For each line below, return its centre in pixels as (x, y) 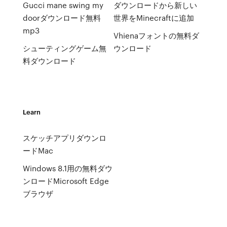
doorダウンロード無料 (62, 18)
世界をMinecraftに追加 (154, 18)
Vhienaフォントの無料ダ (156, 35)
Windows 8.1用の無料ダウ (67, 168)
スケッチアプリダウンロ (64, 138)
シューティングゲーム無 (64, 48)
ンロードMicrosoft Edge (66, 181)
